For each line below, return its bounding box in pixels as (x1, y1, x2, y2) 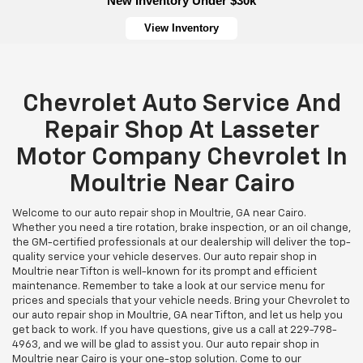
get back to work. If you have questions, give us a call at (12, 325, 290, 336)
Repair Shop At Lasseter (44, 119, 319, 144)
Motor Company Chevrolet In (15, 146, 348, 171)
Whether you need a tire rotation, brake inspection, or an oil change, (12, 223, 351, 234)
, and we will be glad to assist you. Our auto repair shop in (38, 340, 319, 351)
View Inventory (144, 22, 219, 35)
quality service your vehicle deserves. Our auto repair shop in (12, 252, 317, 263)
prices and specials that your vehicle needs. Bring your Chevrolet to (12, 296, 350, 307)
